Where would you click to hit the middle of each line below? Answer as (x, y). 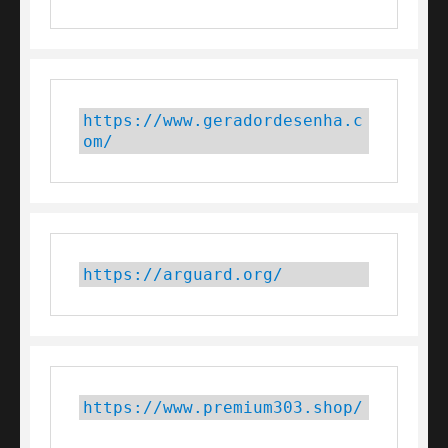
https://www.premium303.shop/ (223, 407)
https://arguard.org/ (183, 274)
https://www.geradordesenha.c (223, 120)
